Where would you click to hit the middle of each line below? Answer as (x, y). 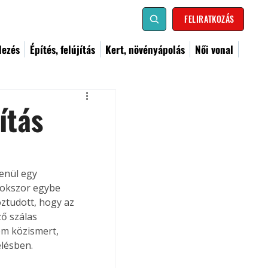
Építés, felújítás (63, 49)
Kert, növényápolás (145, 49)
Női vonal (214, 49)
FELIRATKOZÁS (209, 19)
